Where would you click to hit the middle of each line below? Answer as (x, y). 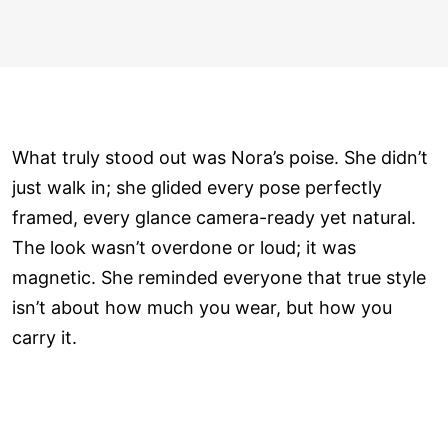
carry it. (44, 338)
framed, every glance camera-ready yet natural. (214, 218)
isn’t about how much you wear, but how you (202, 308)
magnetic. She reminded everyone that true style (219, 278)
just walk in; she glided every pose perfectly (197, 188)
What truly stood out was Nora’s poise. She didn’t (220, 158)
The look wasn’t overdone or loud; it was (184, 248)
